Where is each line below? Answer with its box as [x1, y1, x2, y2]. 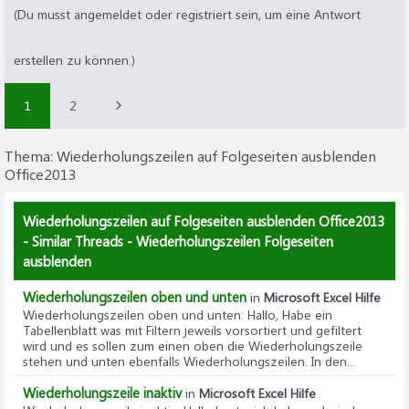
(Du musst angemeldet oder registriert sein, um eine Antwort [14, 5, 361, 23]
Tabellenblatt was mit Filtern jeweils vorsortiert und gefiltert [23, 321, 362, 339]
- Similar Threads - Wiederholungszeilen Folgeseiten [23, 232, 333, 250]
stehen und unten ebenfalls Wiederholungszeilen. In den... [23, 352, 355, 370]
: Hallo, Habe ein [241, 306, 332, 323]
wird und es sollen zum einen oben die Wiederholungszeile [23, 337, 362, 354]
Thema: [5, 146, 57, 165]
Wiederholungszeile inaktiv [23, 383, 182, 402]
